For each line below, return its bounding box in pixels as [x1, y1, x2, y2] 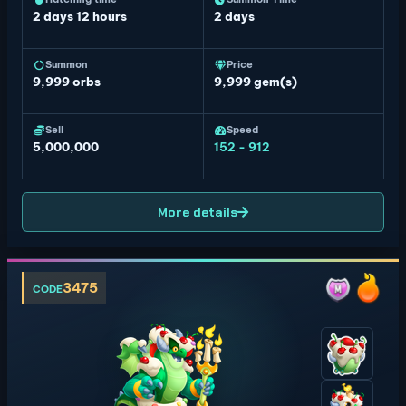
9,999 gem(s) [213, 74, 297, 89]
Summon [45, 58, 88, 71]
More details [158, 204, 237, 220]
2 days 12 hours [33, 9, 127, 24]
